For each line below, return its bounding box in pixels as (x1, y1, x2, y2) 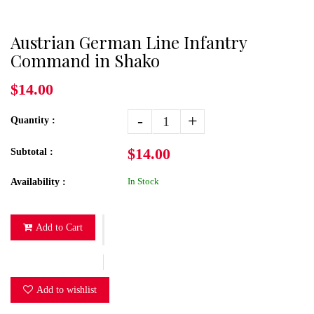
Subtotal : (11, 146, 53, 157)
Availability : (11, 176, 66, 187)
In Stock (128, 175, 160, 186)
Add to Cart (36, 221, 83, 233)
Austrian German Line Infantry (11, 30, 247, 53)
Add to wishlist (36, 284, 97, 295)
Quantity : (11, 114, 55, 125)
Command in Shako (11, 48, 160, 71)
